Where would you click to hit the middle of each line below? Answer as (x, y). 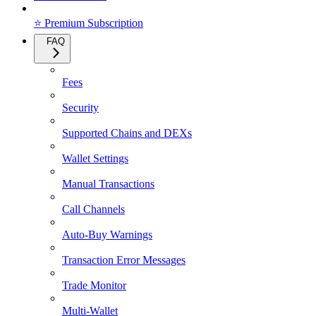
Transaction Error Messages (124, 260)
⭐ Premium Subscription (89, 23)
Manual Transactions (108, 184)
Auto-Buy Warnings (107, 235)
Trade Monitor (94, 286)
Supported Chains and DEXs (127, 133)
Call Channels (93, 209)
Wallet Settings (95, 159)
